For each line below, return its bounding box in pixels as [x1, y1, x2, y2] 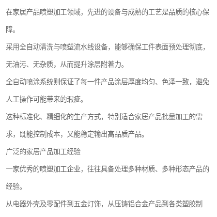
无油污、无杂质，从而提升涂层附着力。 [6, 61, 128, 68]
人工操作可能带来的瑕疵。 [6, 95, 87, 103]
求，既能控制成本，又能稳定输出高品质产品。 [6, 130, 148, 138]
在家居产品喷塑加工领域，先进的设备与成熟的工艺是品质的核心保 [6, 8, 209, 16]
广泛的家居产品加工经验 [6, 148, 80, 155]
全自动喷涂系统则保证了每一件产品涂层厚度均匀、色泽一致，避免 [6, 78, 209, 86]
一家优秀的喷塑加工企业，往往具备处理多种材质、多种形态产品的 [6, 165, 209, 173]
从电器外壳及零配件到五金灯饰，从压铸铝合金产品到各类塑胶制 [6, 200, 202, 208]
